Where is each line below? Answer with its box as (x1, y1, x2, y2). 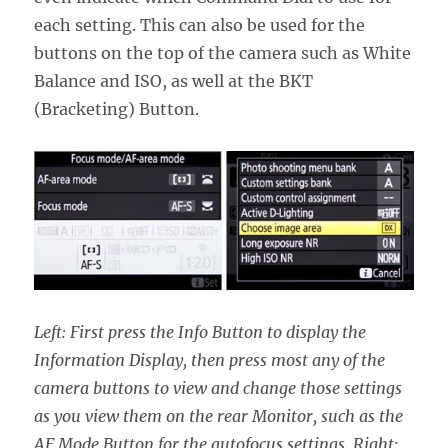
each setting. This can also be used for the (34, 14, 366, 35)
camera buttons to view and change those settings (34, 378, 403, 399)
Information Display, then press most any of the (34, 350, 386, 371)
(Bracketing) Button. (34, 98, 200, 119)
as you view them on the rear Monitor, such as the (34, 406, 404, 427)
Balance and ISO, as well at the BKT (34, 70, 314, 91)
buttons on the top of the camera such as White (34, 42, 412, 63)
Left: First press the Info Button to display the (34, 322, 367, 343)
